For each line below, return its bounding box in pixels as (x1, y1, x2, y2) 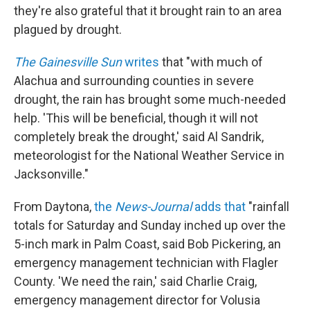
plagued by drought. (14, 21, 122, 37)
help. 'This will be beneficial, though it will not (14, 110, 258, 125)
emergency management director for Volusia (14, 292, 260, 307)
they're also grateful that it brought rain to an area (14, 3, 282, 18)
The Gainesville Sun (14, 54, 122, 69)
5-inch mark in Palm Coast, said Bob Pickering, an (14, 236, 281, 251)
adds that (192, 199, 246, 214)
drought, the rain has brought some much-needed (14, 91, 286, 107)
